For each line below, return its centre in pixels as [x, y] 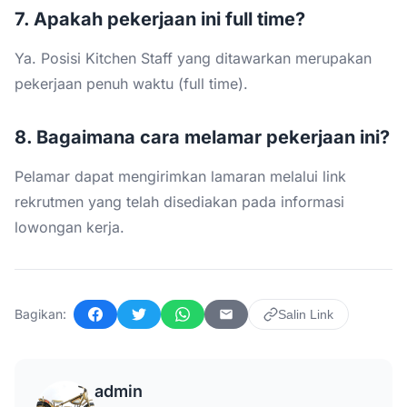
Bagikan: [40, 313]
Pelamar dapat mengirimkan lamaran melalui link [180, 176]
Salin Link [306, 314]
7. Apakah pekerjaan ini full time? [160, 19]
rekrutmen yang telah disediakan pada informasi [179, 201]
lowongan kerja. [69, 227]
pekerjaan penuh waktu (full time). [131, 83]
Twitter [152, 323]
